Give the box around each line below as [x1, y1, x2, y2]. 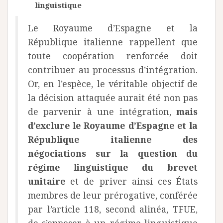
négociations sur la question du [28, 147, 198, 159]
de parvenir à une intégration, [28, 106, 176, 117]
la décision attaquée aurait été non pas [28, 92, 198, 104]
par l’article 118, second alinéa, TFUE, [28, 203, 198, 215]
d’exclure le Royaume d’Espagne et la [28, 119, 198, 131]
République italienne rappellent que [28, 36, 198, 48]
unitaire [28, 175, 65, 187]
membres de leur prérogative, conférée [28, 189, 198, 201]
